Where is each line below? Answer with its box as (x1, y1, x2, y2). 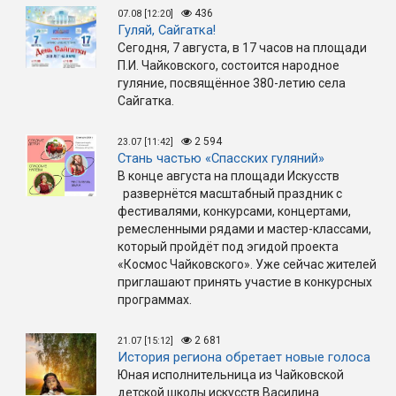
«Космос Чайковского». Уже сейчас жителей (118, 257, 377, 272)
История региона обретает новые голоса (118, 349, 370, 366)
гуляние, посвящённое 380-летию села (118, 76, 346, 91)
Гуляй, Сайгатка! (118, 22, 216, 39)
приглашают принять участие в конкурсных (118, 275, 372, 290)
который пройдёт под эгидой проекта (118, 240, 339, 255)
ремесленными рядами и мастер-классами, (118, 222, 371, 237)
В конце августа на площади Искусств (118, 169, 339, 184)
